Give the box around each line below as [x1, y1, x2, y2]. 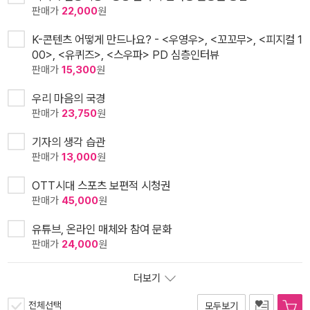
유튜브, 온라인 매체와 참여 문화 [32, 222, 172, 237]
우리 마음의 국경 [32, 91, 105, 106]
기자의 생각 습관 [32, 135, 105, 149]
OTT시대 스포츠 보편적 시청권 [32, 179, 170, 193]
